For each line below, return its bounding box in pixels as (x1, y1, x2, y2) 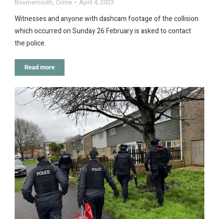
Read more (24, 63, 55, 71)
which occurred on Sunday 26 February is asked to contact (15, 25, 191, 36)
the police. (15, 38, 46, 48)
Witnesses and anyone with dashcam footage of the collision (15, 13, 198, 24)
